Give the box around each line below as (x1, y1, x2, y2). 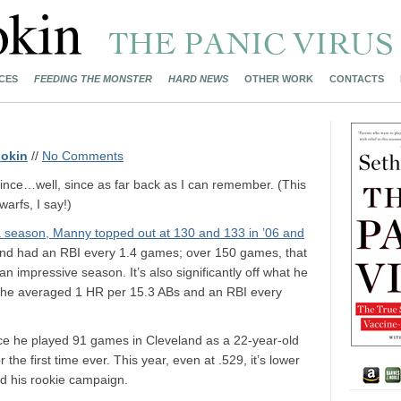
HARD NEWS (168, 73, 228, 84)
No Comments (42, 149, 124, 163)
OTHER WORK (244, 73, 313, 84)
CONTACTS (329, 73, 384, 84)
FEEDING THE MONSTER (34, 73, 152, 84)
